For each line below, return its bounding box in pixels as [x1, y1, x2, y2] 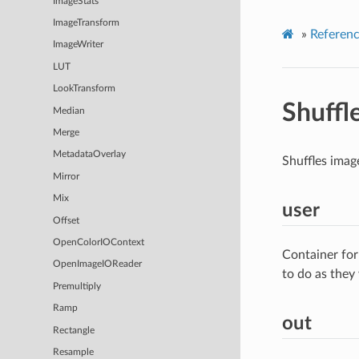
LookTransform [53, 84, 116, 94]
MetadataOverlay [53, 150, 127, 159]
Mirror [53, 171, 80, 181]
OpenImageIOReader [53, 260, 143, 269]
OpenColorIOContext [53, 238, 145, 248]
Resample [53, 348, 95, 357]
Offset [53, 216, 80, 225]
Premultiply [53, 281, 102, 291]
